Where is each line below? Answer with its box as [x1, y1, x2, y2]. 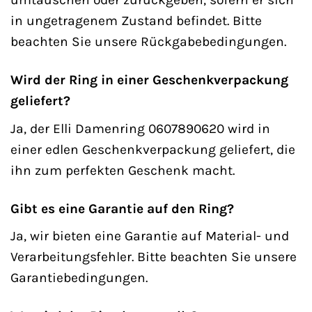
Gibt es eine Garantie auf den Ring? [10, 200, 234, 217]
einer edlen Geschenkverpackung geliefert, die [10, 141, 295, 157]
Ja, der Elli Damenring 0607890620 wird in [10, 120, 270, 136]
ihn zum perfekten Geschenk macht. [10, 162, 235, 178]
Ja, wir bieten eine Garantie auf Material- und [10, 228, 289, 244]
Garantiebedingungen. [10, 270, 148, 286]
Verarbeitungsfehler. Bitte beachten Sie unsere [10, 249, 297, 265]
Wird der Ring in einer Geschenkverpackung [10, 72, 288, 88]
